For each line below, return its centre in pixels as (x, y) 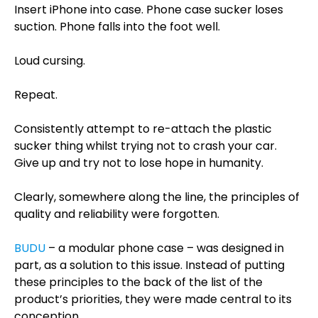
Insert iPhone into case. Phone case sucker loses (149, 10)
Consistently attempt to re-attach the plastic (143, 129)
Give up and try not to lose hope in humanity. (139, 163)
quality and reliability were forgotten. (117, 214)
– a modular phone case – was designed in (165, 248)
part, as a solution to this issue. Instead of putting (149, 265)
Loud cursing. (50, 61)
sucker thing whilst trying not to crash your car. (146, 146)
